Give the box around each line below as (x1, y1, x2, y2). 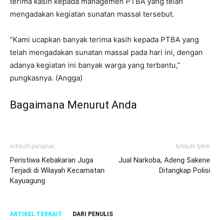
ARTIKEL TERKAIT (10, 210, 62, 218)
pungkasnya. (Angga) (10, 73, 82, 82)
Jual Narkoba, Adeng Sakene (118, 155, 210, 165)
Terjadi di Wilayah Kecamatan (10, 165, 105, 175)
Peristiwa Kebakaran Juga (10, 155, 93, 165)
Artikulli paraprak (10, 142, 55, 150)
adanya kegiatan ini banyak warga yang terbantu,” (10, 60, 180, 70)
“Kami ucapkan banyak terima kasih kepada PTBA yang (10, 34, 199, 44)
